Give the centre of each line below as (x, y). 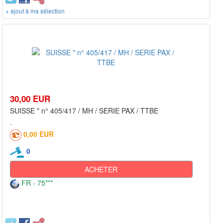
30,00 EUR (30, 99)
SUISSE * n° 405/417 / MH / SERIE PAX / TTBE (84, 111)
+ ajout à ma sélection (35, 11)
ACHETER (101, 169)
